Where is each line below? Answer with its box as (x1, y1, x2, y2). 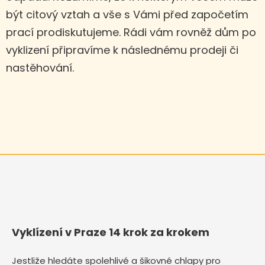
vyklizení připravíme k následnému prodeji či (6, 43, 238, 58)
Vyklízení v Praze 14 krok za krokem (12, 225, 209, 240)
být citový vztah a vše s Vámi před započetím (6, 7, 248, 22)
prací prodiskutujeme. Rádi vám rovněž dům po (6, 25, 256, 40)
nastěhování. (6, 60, 74, 76)
